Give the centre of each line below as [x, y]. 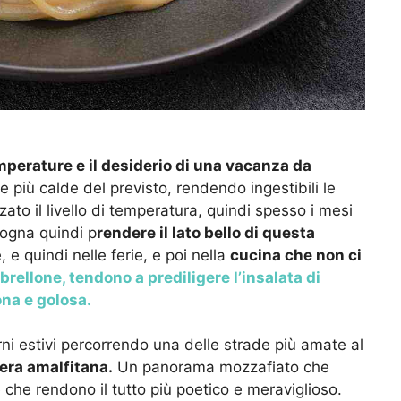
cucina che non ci [296, 255]
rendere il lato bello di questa [206, 232]
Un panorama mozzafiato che [221, 367]
